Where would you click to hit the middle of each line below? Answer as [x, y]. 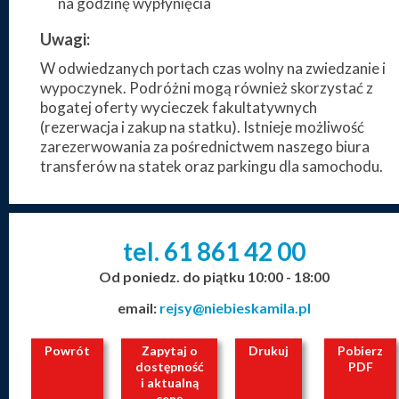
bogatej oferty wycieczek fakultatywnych [179, 108]
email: [138, 308]
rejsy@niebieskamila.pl [235, 308]
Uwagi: [65, 40]
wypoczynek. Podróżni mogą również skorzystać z [207, 88]
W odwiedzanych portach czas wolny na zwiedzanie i [213, 69]
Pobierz [360, 351]
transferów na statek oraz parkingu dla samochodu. [212, 167]
